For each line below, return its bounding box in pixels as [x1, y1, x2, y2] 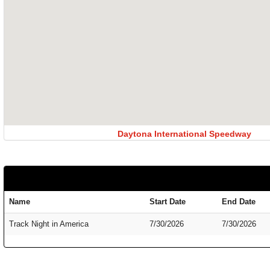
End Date [222, 197, 256, 206]
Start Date [149, 197, 186, 206]
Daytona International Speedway [118, 129, 251, 139]
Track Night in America [9, 219, 89, 228]
